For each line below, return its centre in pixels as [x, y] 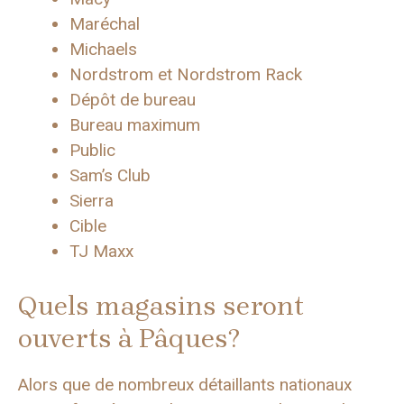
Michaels [103, 49]
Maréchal [105, 23]
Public [92, 150]
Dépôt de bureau [133, 99]
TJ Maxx [101, 251]
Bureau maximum [135, 124]
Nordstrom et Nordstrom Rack [186, 74]
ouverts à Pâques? [129, 339]
